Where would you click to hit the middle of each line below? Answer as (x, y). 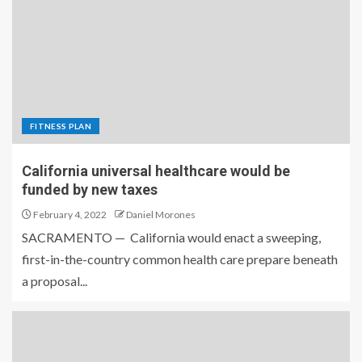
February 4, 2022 (69, 214)
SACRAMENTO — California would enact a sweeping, (171, 237)
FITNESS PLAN (61, 126)
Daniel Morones (161, 214)
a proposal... (55, 280)
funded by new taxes (90, 189)
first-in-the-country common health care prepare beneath (180, 259)
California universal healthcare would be (156, 170)
